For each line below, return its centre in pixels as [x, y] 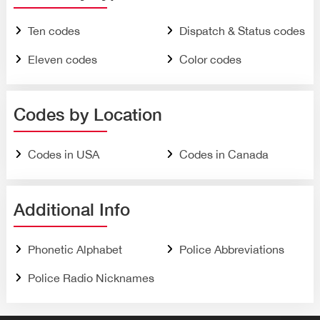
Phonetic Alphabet [75, 249]
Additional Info [71, 209]
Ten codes [54, 30]
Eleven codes [62, 59]
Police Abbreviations [231, 249]
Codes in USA [63, 154]
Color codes [210, 59]
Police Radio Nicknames [91, 277]
